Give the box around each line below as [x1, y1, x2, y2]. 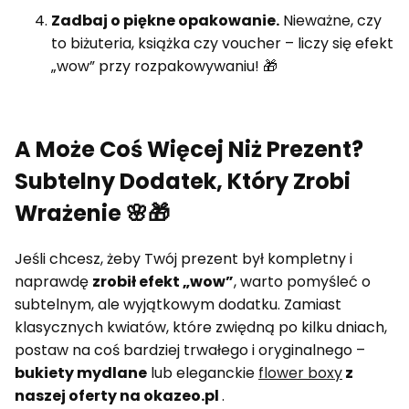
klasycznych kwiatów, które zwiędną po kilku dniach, [15, 317, 387, 339]
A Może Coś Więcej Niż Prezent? [15, 134, 363, 165]
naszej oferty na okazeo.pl [15, 385, 222, 407]
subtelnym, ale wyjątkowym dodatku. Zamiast [15, 294, 341, 316]
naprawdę [15, 271, 92, 293]
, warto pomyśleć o [234, 271, 371, 293]
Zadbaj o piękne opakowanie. [51, 10, 279, 32]
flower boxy [258, 362, 342, 384]
